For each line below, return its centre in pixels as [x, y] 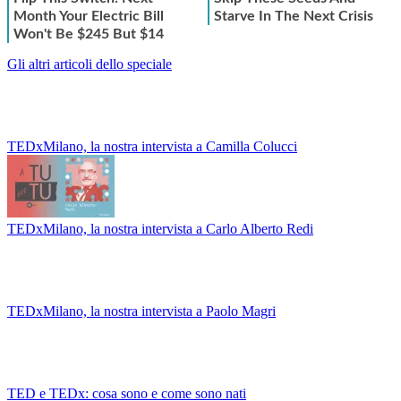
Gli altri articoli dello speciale [90, 64]
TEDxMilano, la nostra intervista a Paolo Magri [141, 311]
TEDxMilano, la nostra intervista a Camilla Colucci [152, 146]
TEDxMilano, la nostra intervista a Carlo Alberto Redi [160, 228]
